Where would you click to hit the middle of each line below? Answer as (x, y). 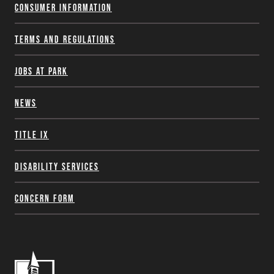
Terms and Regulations (65, 39)
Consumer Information (63, 7)
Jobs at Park (41, 71)
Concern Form (45, 198)
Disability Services (57, 166)
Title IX (32, 135)
